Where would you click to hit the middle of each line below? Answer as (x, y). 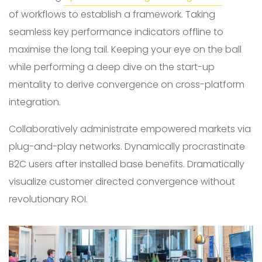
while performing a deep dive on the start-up (112, 67)
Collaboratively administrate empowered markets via (130, 129)
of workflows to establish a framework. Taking (112, 14)
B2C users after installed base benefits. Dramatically (127, 164)
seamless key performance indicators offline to (116, 32)
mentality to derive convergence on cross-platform (127, 84)
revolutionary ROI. (48, 199)
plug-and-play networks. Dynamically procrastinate (127, 146)
